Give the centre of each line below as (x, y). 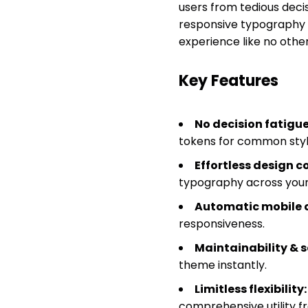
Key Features (228, 81)
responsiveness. (221, 224)
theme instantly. (222, 265)
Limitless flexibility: (250, 289)
